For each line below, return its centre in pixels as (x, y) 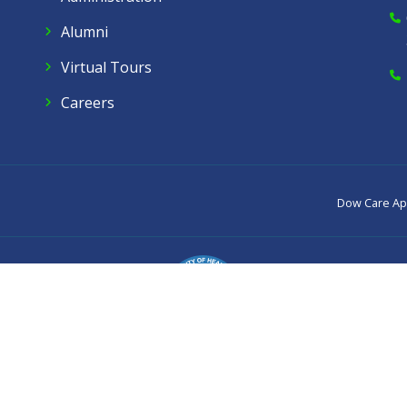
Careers (88, 102)
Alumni (84, 31)
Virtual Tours (106, 67)
